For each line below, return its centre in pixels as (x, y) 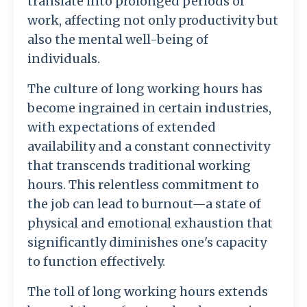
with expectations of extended (122, 127)
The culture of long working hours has (145, 89)
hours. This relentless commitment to (143, 185)
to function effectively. (96, 262)
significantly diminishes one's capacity (147, 243)
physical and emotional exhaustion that (150, 223)
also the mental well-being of (118, 40)
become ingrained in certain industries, (149, 108)
